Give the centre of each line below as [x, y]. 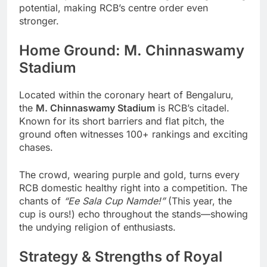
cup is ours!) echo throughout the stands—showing [133, 214]
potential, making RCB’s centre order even [114, 8]
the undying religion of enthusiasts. [97, 227]
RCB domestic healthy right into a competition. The [133, 188]
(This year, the [198, 201]
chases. [36, 148]
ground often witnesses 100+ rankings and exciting [133, 134]
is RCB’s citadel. [192, 108]
